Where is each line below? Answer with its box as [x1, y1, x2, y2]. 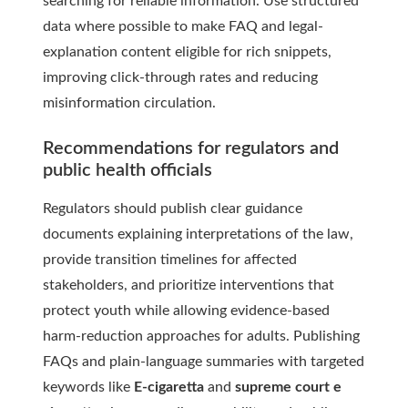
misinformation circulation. [43, 96, 216, 111]
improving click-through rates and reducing [43, 70, 318, 86]
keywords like [43, 380, 134, 395]
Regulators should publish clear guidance [43, 201, 302, 217]
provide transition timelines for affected [43, 252, 297, 268]
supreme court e [235, 380, 342, 395]
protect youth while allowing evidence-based [43, 303, 330, 319]
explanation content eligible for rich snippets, [43, 45, 331, 60]
